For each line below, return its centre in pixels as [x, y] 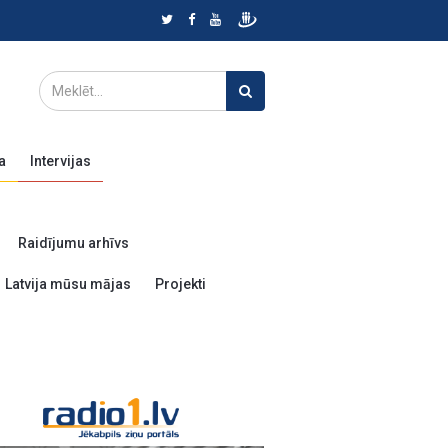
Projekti [180, 284]
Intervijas [60, 161]
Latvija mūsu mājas [68, 284]
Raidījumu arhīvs [73, 243]
